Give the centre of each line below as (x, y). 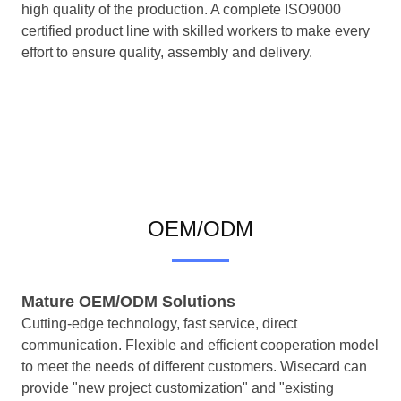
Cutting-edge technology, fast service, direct (159, 324)
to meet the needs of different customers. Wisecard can (194, 367)
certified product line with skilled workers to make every (196, 31)
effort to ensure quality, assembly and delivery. (167, 53)
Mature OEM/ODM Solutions (128, 302)
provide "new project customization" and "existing (178, 388)
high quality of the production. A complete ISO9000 (181, 10)
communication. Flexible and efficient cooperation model (200, 346)
